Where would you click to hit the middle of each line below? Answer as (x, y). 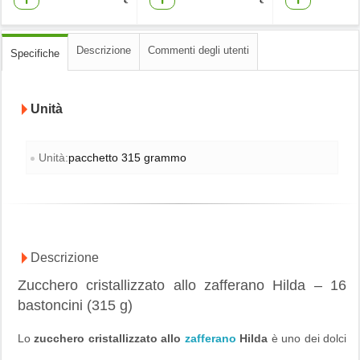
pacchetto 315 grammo (127, 157)
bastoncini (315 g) (75, 306)
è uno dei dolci (307, 338)
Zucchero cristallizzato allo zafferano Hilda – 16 (182, 286)
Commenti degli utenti (198, 51)
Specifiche (35, 54)
